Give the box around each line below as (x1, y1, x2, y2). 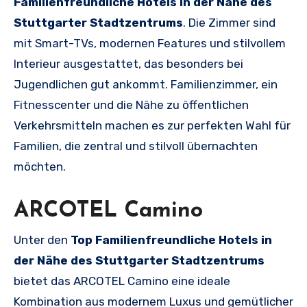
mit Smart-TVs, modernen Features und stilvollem (14, 36, 286, 51)
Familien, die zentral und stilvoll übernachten (14, 139, 258, 153)
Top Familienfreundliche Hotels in (71, 233, 272, 247)
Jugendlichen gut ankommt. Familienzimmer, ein (14, 77, 278, 92)
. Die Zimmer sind (183, 16, 275, 30)
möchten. (14, 160, 66, 174)
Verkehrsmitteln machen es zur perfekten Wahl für (14, 119, 291, 133)
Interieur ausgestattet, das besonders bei (14, 57, 243, 71)
